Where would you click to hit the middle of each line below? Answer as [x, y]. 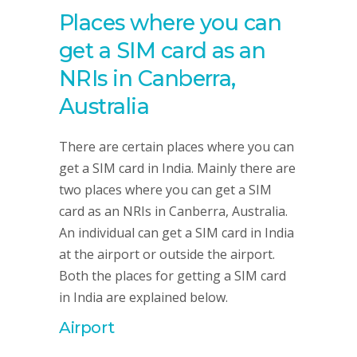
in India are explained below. [143, 297]
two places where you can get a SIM [165, 190]
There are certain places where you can [177, 147]
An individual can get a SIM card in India [177, 233]
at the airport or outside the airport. [167, 254]
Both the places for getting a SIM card [173, 276]
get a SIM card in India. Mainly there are [177, 168]
